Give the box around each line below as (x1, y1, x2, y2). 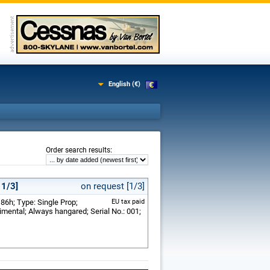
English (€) (108, 80, 140, 88)
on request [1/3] (81, 181, 145, 192)
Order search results (46, 146, 110, 154)
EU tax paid (111, 198, 145, 206)
